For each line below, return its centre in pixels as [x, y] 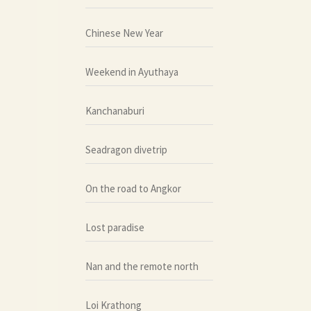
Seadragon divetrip [126, 149]
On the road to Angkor [133, 188]
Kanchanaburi [115, 110]
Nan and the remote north [142, 266]
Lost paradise [115, 227]
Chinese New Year [124, 33]
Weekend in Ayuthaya [132, 72]
